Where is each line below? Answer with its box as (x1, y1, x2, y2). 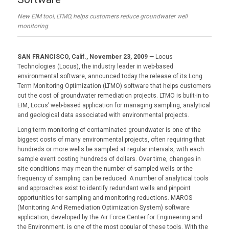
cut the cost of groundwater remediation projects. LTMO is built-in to (17, 91, 209, 99)
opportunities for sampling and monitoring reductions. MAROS (17, 194, 192, 201)
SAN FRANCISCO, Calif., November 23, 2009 (17, 53, 148, 60)
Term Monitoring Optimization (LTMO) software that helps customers (17, 82, 211, 89)
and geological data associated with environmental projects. (17, 111, 189, 119)
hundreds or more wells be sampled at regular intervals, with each (17, 145, 204, 153)
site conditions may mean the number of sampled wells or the (17, 165, 193, 172)
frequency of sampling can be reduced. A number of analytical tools (17, 174, 209, 182)
